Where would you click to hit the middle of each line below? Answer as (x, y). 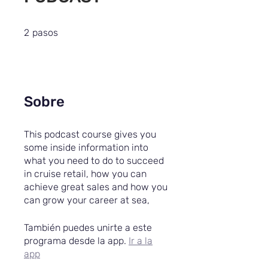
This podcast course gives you (90, 135)
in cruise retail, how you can (85, 174)
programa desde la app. (75, 241)
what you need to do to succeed (94, 161)
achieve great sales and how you (96, 187)
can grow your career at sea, (87, 200)
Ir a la (141, 241)
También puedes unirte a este (88, 228)
